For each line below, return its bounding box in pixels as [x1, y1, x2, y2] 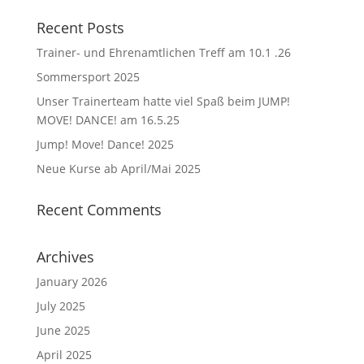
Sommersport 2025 [36, 69, 140, 84]
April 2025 [36, 347, 92, 362]
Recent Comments [36, 200, 162, 219]
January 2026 [36, 274, 107, 289]
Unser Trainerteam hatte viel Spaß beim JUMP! [36, 93, 290, 109]
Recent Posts [36, 18, 124, 37]
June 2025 [36, 323, 90, 338]
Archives [36, 247, 94, 266]
